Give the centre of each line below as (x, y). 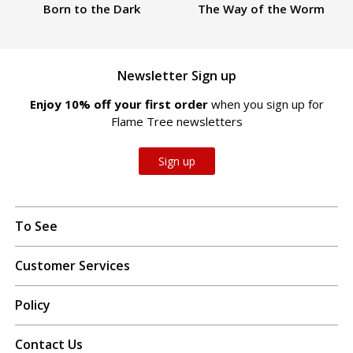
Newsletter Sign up (176, 75)
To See (36, 226)
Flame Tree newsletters (176, 121)
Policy (32, 305)
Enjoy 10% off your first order (120, 104)
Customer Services (72, 265)
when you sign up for (267, 104)
